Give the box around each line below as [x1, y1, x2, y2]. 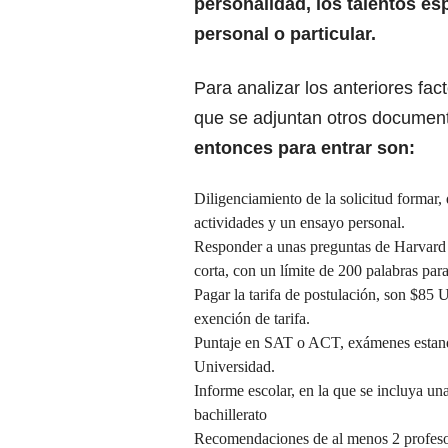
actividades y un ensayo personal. [194, 214, 405, 232]
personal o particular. [194, 24, 376, 45]
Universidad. [194, 358, 275, 376]
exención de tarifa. [194, 310, 310, 328]
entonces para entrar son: [194, 138, 415, 159]
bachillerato [194, 406, 267, 424]
